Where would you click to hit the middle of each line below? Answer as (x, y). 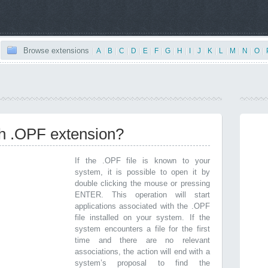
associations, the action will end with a (142, 252)
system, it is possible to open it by (142, 172)
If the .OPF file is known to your (142, 161)
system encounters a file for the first (142, 229)
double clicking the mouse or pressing (142, 183)
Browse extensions (56, 51)
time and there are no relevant (142, 240)
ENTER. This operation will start (142, 195)
